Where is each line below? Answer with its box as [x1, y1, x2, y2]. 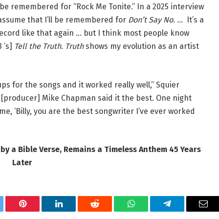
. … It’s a [173, 15, 204, 25]
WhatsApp [130, 206, 168, 216]
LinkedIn [58, 206, 90, 216]
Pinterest [22, 206, 53, 216]
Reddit [94, 206, 118, 216]
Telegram [166, 206, 200, 216]
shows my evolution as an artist [83, 42, 199, 51]
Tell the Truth [14, 42, 61, 51]
